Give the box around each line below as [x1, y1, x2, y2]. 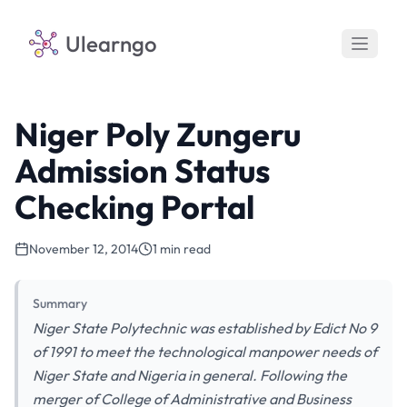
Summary [33, 295, 87, 312]
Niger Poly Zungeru [15, 114, 301, 154]
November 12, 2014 [29, 241, 138, 257]
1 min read [153, 241, 211, 257]
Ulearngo [65, 30, 157, 57]
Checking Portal [15, 186, 254, 227]
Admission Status [15, 150, 270, 191]
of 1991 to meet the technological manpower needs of [33, 342, 377, 361]
